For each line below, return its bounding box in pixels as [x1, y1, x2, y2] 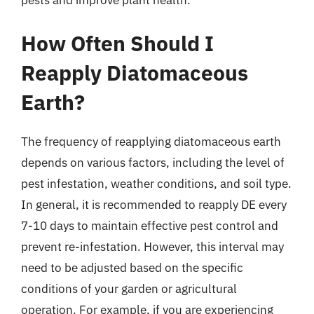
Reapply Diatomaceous [21, 58, 248, 86]
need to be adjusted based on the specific [21, 259, 243, 275]
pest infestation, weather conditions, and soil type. [21, 175, 292, 191]
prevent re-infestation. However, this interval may [21, 238, 284, 254]
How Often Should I [21, 29, 214, 57]
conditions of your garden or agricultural [21, 280, 237, 296]
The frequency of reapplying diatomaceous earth [21, 133, 281, 149]
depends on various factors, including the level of [21, 154, 285, 170]
